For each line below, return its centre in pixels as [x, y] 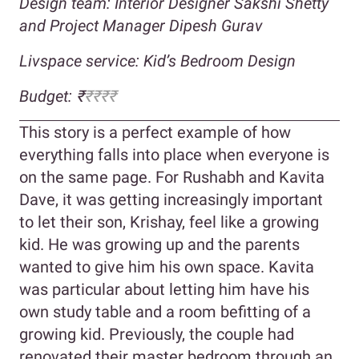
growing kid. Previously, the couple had [157, 334]
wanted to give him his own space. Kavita [167, 266]
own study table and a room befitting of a [165, 311]
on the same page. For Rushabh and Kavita [172, 177]
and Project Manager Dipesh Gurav [141, 25]
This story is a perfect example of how [155, 132]
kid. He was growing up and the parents [159, 244]
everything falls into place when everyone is [174, 154]
